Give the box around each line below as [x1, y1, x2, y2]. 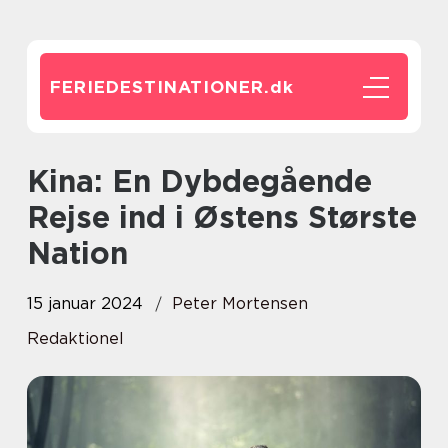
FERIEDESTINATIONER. [50, 77, 270, 97]
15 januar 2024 [27, 294, 143, 313]
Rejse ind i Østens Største [27, 199, 417, 235]
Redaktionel [27, 329, 124, 348]
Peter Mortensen [172, 294, 308, 313]
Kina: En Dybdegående [27, 163, 49, 199]
